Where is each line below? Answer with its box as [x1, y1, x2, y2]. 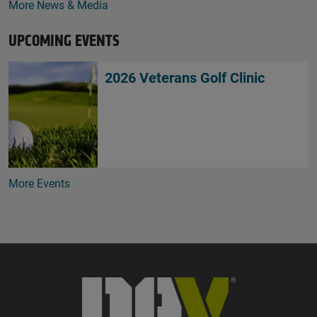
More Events [8, 175, 70, 191]
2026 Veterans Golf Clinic [105, 68, 265, 87]
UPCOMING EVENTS [8, 29, 120, 52]
